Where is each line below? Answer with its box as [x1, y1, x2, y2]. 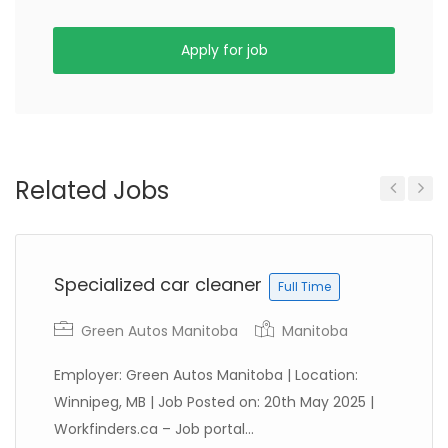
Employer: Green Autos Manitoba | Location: [54, 365, 358, 385]
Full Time [278, 278, 331, 295]
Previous [380, 208, 424, 223]
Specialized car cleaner [54, 272, 267, 297]
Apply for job [180, 40, 268, 60]
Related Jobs [15, 174, 169, 207]
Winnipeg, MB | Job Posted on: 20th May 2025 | [54, 392, 374, 412]
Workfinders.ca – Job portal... [54, 419, 254, 439]
